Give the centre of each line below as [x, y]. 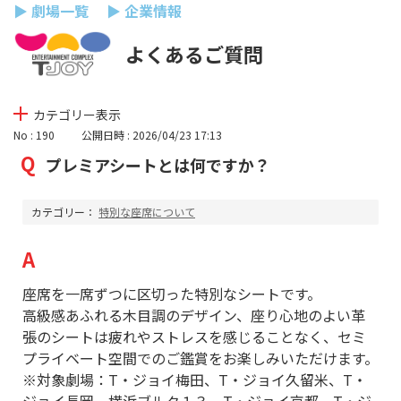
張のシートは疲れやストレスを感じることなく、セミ [194, 337]
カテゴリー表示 [77, 115]
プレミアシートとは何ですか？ [158, 165]
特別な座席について [147, 212]
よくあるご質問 [194, 53]
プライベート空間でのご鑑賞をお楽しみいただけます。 [200, 358]
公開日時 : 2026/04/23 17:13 [152, 135]
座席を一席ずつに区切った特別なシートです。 [174, 294]
